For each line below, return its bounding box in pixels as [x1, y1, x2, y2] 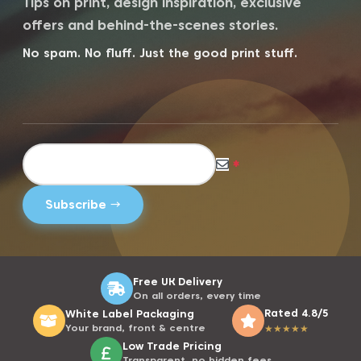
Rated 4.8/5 [263, 305, 329, 319]
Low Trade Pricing [122, 338, 222, 352]
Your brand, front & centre [64, 321, 205, 334]
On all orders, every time [132, 288, 261, 301]
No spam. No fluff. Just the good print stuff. [23, 44, 297, 60]
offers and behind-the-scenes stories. [23, 16, 278, 33]
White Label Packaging [64, 306, 194, 320]
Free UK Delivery [132, 274, 222, 288]
